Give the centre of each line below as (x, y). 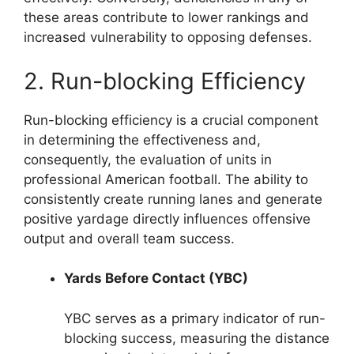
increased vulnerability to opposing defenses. (168, 38)
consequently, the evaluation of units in (148, 159)
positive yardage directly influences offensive (167, 218)
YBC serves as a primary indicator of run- (195, 318)
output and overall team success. (129, 238)
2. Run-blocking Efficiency (165, 81)
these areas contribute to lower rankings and (166, 18)
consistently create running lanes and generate (173, 199)
